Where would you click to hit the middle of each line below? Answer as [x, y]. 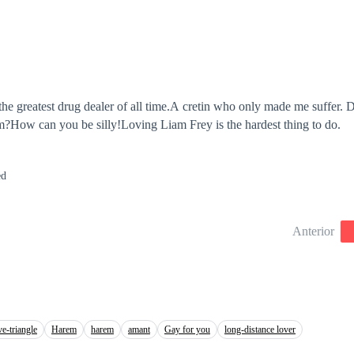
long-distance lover [260, 330]
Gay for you [187, 330]
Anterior [313, 232]
